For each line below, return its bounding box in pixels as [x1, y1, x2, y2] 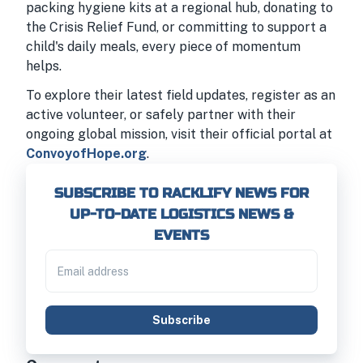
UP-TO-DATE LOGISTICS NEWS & [70, 206, 293, 223]
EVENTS [154, 227, 209, 244]
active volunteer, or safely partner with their [26, 107, 296, 122]
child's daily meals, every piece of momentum [26, 39, 301, 54]
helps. [26, 58, 62, 74]
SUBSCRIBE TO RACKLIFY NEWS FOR [54, 185, 309, 202]
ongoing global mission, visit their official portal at [26, 126, 332, 142]
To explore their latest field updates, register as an [26, 88, 335, 103]
